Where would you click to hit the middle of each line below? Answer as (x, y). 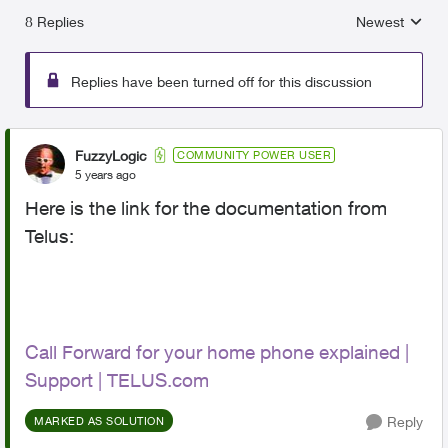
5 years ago (105, 174)
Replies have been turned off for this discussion (221, 81)
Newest (380, 21)
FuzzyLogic (111, 155)
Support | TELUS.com (117, 380)
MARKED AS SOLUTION (99, 420)
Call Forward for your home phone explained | (217, 352)
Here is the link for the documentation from (206, 208)
